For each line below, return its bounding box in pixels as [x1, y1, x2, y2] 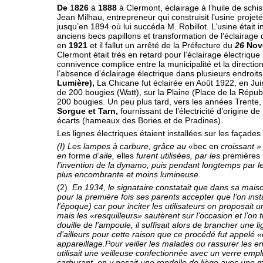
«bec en [188, 141, 221, 151]
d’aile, [93, 151, 117, 160]
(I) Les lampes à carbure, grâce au [57, 141, 188, 151]
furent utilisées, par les [136, 151, 222, 160]
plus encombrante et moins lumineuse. [57, 170, 201, 179]
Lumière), [57, 78, 97, 87]
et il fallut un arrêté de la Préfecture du [90, 41, 235, 50]
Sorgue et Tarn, [57, 106, 120, 116]
